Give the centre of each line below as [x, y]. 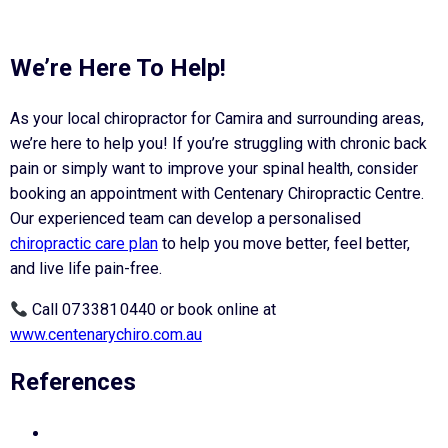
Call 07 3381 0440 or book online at [152, 310]
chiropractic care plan [84, 244]
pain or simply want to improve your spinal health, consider [214, 169]
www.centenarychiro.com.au [106, 335]
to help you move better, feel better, [284, 244]
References [73, 382]
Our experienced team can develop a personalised [185, 219]
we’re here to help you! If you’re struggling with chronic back [218, 144]
